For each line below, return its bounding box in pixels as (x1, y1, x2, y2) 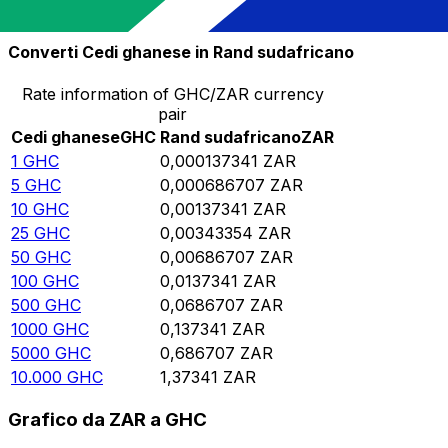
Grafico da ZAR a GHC (8, 408, 207, 432)
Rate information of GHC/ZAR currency (21, 83, 324, 104)
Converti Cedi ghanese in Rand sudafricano (8, 42, 354, 63)
